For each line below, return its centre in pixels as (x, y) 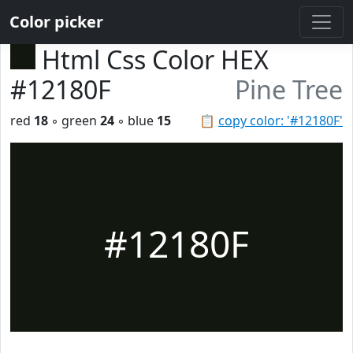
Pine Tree (289, 89)
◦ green (74, 121)
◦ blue (136, 121)
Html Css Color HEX (155, 59)
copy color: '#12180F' (281, 121)
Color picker (56, 22)
